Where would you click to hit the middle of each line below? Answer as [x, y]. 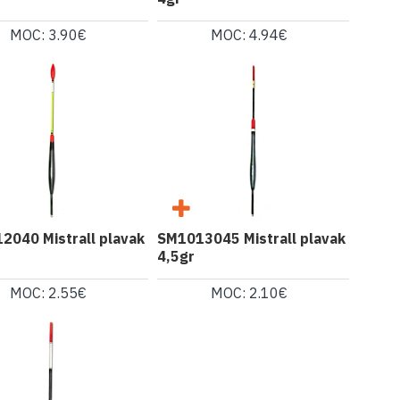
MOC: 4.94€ [250, 34]
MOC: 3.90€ [49, 34]
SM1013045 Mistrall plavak [251, 238]
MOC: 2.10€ [250, 292]
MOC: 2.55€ [49, 292]
